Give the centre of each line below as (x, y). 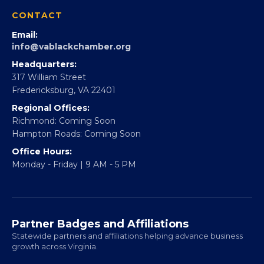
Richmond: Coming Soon (64, 185)
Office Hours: (42, 215)
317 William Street (49, 141)
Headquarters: (44, 128)
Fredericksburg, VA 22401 (64, 154)
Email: (25, 99)
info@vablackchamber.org (71, 110)
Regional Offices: (51, 172)
